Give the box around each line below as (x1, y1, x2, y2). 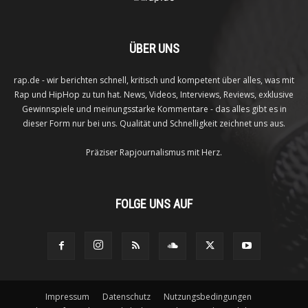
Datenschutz (102, 291, 151, 303)
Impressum (45, 291, 89, 303)
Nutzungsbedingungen (164, 291, 252, 303)
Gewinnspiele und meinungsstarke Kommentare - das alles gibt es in (21, 103, 287, 115)
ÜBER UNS (129, 41, 179, 56)
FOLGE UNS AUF (115, 197, 192, 212)
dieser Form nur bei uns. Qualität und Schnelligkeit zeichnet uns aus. (23, 118, 285, 130)
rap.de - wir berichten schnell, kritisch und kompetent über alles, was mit (14, 74, 294, 87)
